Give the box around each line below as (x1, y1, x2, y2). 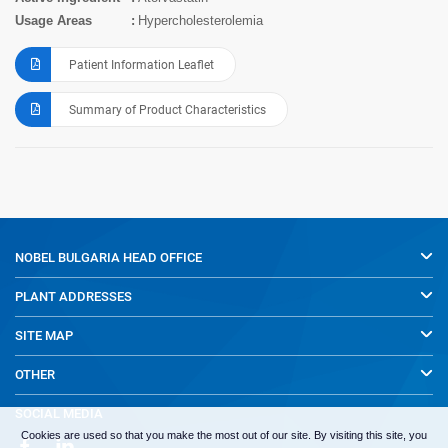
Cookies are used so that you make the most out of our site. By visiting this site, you (21, 429, 427, 441)
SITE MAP (15, 328, 73, 343)
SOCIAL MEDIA (15, 406, 103, 421)
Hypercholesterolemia (138, 12, 263, 28)
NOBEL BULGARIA (15, 250, 123, 265)
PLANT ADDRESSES (15, 289, 132, 304)
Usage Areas (15, 12, 92, 28)
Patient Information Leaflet (69, 57, 214, 72)
